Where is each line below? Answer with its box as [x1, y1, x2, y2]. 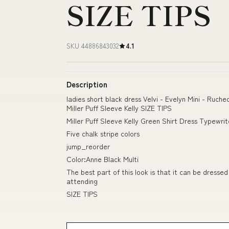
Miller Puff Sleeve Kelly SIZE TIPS [66, 103, 172, 113]
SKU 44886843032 [66, 41, 119, 51]
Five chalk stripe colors [66, 128, 140, 139]
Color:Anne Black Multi [66, 154, 139, 164]
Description [66, 79, 107, 89]
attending [66, 176, 98, 186]
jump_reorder [66, 141, 110, 151]
